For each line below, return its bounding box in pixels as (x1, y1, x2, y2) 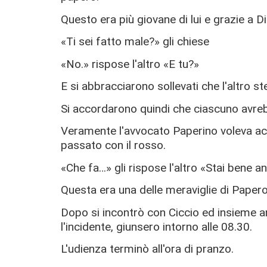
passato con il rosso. (61, 138, 166, 153)
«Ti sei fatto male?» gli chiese (61, 35, 209, 49)
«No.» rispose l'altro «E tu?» (61, 57, 199, 71)
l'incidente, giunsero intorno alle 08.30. (61, 219, 252, 234)
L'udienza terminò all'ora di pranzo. (61, 242, 234, 256)
